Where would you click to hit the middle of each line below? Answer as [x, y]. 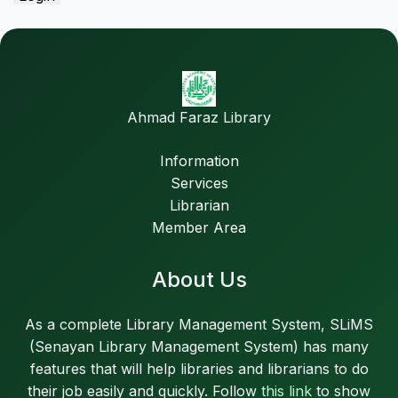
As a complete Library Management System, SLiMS [199, 324]
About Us [199, 279]
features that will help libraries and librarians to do [199, 369]
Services [199, 183]
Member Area [199, 227]
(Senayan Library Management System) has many [199, 346]
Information [199, 161]
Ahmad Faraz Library [199, 117]
